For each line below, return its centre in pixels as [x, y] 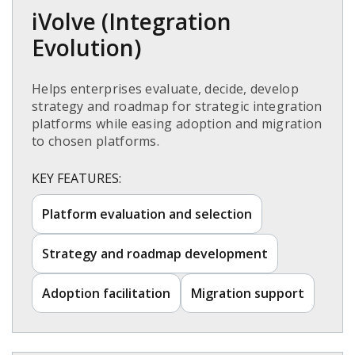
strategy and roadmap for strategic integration [177, 107]
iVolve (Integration [132, 22]
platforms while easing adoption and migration [177, 124]
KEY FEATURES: [76, 179]
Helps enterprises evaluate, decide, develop [165, 89]
